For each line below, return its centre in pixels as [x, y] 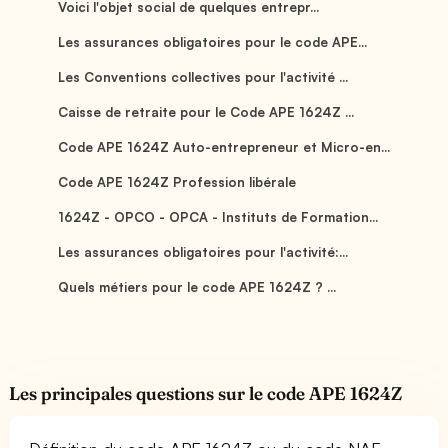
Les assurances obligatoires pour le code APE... [212, 41]
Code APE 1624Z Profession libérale [177, 181]
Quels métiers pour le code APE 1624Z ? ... [197, 286]
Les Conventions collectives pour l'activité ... [203, 76]
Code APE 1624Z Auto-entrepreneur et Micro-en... [224, 146]
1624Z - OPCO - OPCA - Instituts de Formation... [218, 216]
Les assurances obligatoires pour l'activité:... [203, 251]
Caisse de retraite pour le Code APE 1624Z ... [206, 111]
